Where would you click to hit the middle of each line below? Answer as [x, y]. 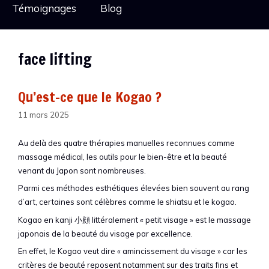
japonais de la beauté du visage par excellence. [105, 233]
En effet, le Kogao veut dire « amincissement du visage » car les [133, 251]
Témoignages [44, 8]
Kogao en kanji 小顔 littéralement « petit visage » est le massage [134, 219]
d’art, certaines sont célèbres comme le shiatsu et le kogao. [127, 202]
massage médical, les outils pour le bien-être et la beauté [122, 156]
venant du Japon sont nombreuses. [82, 170]
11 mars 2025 [44, 114]
